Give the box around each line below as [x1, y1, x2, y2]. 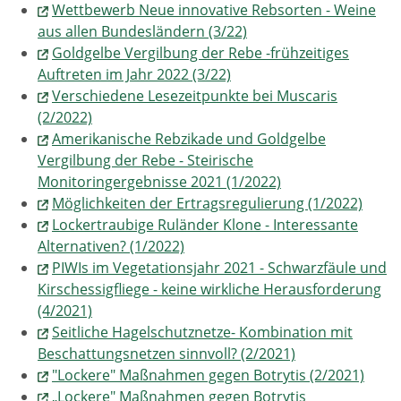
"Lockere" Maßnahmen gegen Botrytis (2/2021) [52, 365, 364, 385]
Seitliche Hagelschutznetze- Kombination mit [52, 322, 353, 342]
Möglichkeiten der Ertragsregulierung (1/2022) [52, 193, 363, 213]
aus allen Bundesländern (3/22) [38, 21, 247, 41]
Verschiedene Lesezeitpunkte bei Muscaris [52, 86, 337, 106]
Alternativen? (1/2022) [38, 236, 184, 256]
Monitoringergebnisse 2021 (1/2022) [38, 172, 281, 192]
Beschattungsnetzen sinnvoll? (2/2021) [38, 344, 295, 363]
